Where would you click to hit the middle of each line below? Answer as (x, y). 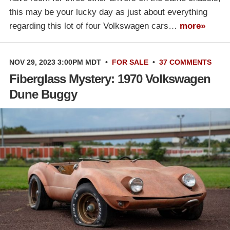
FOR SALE (130, 62)
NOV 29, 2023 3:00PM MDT (55, 62)
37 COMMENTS (185, 62)
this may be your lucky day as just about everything (108, 12)
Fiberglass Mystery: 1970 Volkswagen (110, 79)
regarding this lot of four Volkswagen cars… (94, 26)
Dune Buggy (43, 94)
